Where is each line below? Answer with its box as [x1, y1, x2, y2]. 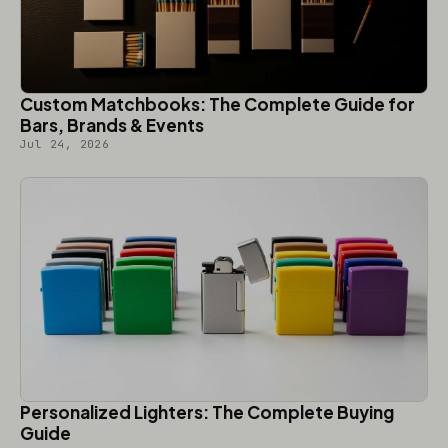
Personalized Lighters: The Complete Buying [20, 400, 394, 423]
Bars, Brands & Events [20, 113, 204, 136]
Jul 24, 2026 [20, 136, 110, 151]
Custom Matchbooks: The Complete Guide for [20, 92, 415, 115]
